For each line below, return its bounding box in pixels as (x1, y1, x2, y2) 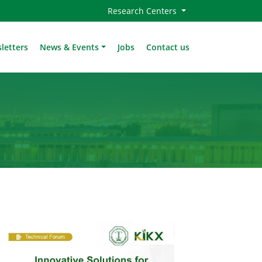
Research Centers (108, 5, 180, 16)
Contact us (146, 41, 189, 53)
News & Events (40, 41, 99, 53)
